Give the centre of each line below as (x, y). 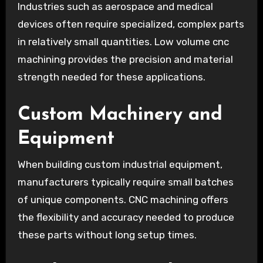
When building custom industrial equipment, (120, 164)
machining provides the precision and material (125, 60)
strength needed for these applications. (111, 77)
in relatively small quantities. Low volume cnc (123, 42)
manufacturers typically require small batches (125, 182)
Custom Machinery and (120, 115)
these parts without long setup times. (107, 235)
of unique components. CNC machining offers (123, 199)
